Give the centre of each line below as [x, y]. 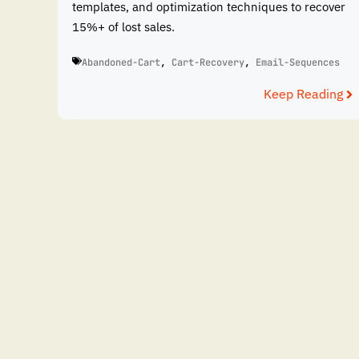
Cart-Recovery [208, 63]
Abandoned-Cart [121, 63]
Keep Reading [303, 94]
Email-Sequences [298, 63]
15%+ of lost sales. [123, 26]
